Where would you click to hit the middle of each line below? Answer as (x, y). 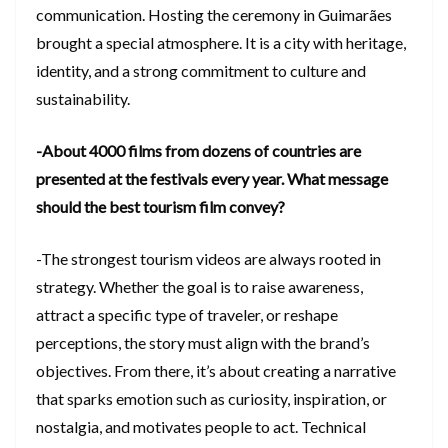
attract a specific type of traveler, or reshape (187, 315)
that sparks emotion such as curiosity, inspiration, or (211, 399)
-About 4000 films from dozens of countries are (198, 151)
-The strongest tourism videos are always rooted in (208, 259)
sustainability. (83, 99)
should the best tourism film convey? (162, 207)
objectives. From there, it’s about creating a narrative (216, 371)
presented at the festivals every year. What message (212, 179)
